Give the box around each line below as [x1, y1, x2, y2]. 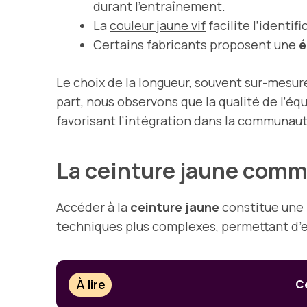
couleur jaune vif [110, 16, 206, 34]
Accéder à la [56, 198, 130, 215]
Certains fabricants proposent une [93, 36, 299, 53]
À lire [76, 276, 106, 293]
